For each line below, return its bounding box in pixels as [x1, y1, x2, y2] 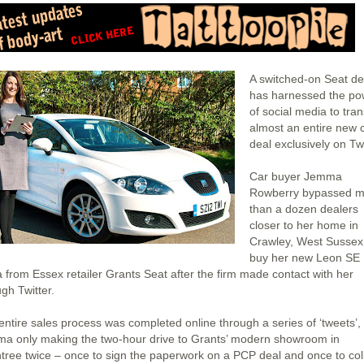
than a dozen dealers [249, 202, 358, 215]
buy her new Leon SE [249, 251, 360, 264]
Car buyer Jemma [249, 170, 342, 183]
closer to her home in [249, 219, 358, 232]
